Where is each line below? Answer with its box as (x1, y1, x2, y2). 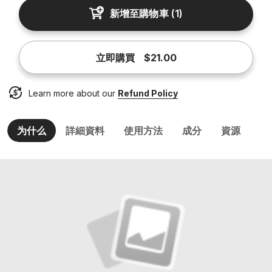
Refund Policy (118, 87, 178, 98)
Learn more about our (29, 87, 118, 98)
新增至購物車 (109, 7, 169, 20)
